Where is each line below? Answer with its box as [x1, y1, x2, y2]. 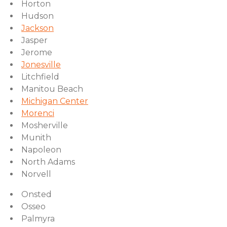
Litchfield [21, 72, 59, 82]
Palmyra [21, 214, 55, 223]
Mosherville [21, 121, 68, 130]
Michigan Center [21, 96, 88, 106]
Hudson [21, 11, 54, 21]
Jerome [21, 48, 52, 57]
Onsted [21, 190, 52, 199]
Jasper [21, 35, 48, 45]
